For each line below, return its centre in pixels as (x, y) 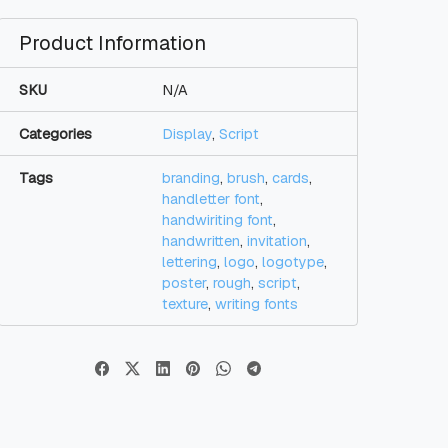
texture (185, 304)
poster (184, 283)
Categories (55, 134)
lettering (189, 262)
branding (191, 178)
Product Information (112, 43)
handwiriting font (217, 220)
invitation (277, 241)
